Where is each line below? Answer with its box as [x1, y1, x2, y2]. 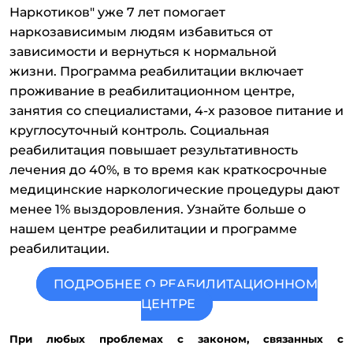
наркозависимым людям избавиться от [9, 24, 273, 40]
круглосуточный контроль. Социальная [9, 123, 269, 139]
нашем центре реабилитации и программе [9, 221, 297, 237]
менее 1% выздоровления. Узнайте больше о [9, 202, 306, 217]
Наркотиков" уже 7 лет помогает [9, 5, 225, 20]
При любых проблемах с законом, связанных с [9, 333, 344, 346]
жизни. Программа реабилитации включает [9, 64, 303, 80]
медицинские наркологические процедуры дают [9, 182, 340, 198]
